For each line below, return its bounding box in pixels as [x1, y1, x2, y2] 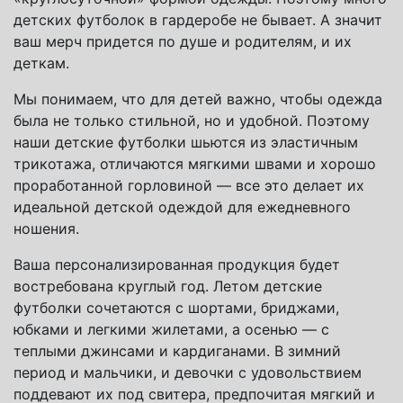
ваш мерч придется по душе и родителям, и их [13, 32, 352, 51]
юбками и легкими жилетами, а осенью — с [13, 320, 329, 339]
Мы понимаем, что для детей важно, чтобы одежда [13, 90, 382, 109]
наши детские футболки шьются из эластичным [13, 133, 358, 152]
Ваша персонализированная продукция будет [13, 255, 340, 274]
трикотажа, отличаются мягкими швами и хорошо [13, 155, 376, 174]
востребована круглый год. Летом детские [13, 277, 322, 296]
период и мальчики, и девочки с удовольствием [13, 363, 362, 382]
